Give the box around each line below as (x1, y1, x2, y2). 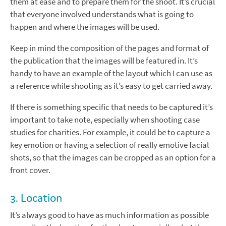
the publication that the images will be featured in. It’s (10, 55, 198, 67)
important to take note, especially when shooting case (10, 114, 200, 126)
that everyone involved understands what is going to (10, 9, 194, 21)
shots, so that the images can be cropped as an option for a (10, 152, 216, 164)
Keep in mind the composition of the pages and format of (10, 42, 209, 54)
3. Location (10, 191, 62, 205)
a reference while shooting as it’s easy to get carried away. (10, 80, 212, 92)
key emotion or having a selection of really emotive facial (10, 139, 209, 151)
